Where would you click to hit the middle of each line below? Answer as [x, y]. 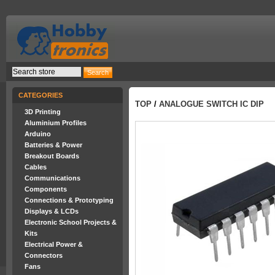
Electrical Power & [54, 244]
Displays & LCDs [52, 211]
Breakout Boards [52, 156]
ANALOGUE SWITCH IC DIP [211, 104]
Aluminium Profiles [56, 123]
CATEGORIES [41, 95]
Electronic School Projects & [71, 222]
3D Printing [43, 112]
